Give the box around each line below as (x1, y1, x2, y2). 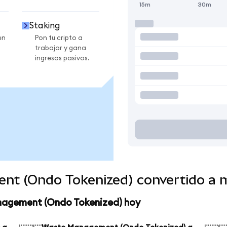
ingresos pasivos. (35, 54, 90, 62)
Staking (29, 21, 60, 30)
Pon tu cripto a (35, 34, 83, 42)
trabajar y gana (35, 44, 86, 52)
